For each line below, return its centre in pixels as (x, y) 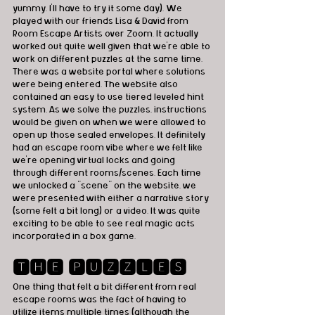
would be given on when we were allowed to (110, 123)
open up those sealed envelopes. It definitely (110, 135)
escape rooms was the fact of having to (101, 300)
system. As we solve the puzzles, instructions (111, 110)
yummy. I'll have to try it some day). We (98, 9)
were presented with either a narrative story (112, 199)
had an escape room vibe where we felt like (109, 148)
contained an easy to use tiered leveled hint (109, 97)
